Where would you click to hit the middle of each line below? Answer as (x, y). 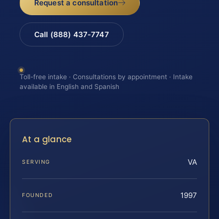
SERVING (36, 162)
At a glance (47, 139)
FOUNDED (38, 195)
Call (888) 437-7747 (71, 34)
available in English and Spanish (69, 87)
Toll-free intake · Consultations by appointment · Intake (106, 77)
